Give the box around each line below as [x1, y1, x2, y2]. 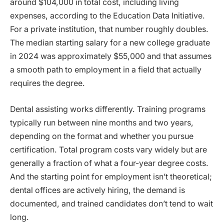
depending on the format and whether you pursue [10, 131, 193, 141]
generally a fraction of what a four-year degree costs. [10, 158, 208, 168]
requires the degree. [10, 78, 85, 88]
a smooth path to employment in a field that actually [10, 65, 201, 75]
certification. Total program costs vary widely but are [10, 144, 207, 154]
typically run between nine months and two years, [10, 117, 193, 127]
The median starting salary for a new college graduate [10, 38, 210, 48]
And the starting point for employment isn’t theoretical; [10, 171, 212, 181]
